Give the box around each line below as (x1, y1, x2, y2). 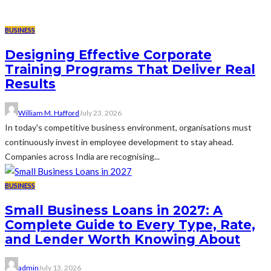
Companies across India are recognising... (5, 151, 160, 162)
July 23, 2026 (79, 108, 122, 117)
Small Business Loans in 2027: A (5, 202, 223, 218)
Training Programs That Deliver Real (5, 62, 255, 77)
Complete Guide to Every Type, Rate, (5, 217, 255, 232)
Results (5, 76, 56, 92)
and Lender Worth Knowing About (5, 231, 240, 247)
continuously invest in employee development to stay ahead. (5, 136, 233, 147)
